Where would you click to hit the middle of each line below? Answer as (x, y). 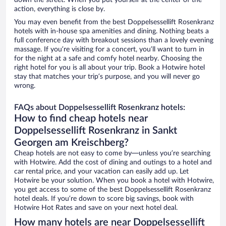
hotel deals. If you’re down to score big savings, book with (104, 199)
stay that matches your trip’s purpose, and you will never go (107, 77)
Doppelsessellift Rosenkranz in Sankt (96, 131)
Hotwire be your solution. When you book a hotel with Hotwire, (114, 181)
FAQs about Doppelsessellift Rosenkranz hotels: (100, 108)
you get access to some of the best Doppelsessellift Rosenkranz (112, 190)
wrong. (25, 86)
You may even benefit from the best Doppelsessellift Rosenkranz (114, 22)
